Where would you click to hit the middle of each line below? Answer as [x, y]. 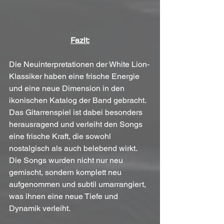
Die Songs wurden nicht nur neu [67, 160]
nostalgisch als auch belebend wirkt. [74, 148]
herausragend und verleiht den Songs [77, 124]
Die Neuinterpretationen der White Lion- [79, 64]
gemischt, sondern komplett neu [66, 172]
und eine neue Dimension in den [68, 88]
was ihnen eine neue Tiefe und [64, 196]
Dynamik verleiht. [40, 208]
